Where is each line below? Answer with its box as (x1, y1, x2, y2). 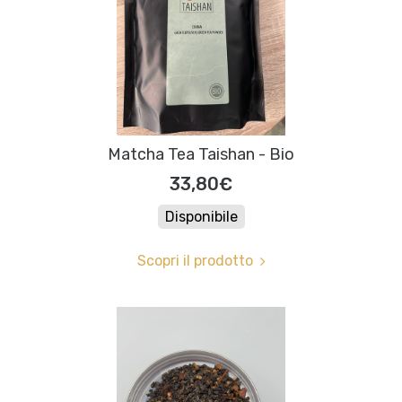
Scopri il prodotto (136, 252, 253, 270)
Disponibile (164, 208, 238, 226)
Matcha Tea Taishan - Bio (108, 144, 294, 165)
